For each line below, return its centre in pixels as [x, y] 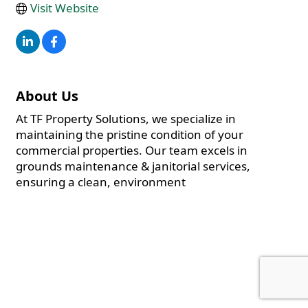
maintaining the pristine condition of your [130, 135]
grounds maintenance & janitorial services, [133, 166]
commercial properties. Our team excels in [132, 151]
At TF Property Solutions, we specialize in [126, 119]
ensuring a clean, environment [101, 182]
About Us [47, 96]
